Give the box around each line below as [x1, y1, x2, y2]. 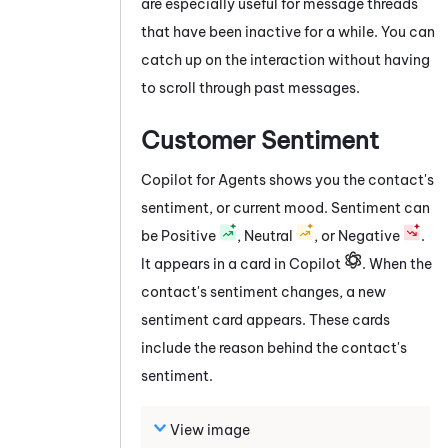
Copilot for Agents [141, 170, 266, 189]
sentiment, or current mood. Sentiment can [141, 198, 430, 217]
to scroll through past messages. [141, 78, 360, 97]
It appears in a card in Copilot [141, 254, 344, 273]
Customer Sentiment [141, 124, 379, 155]
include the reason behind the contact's [141, 338, 407, 357]
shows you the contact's [266, 170, 434, 189]
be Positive [141, 226, 219, 245]
